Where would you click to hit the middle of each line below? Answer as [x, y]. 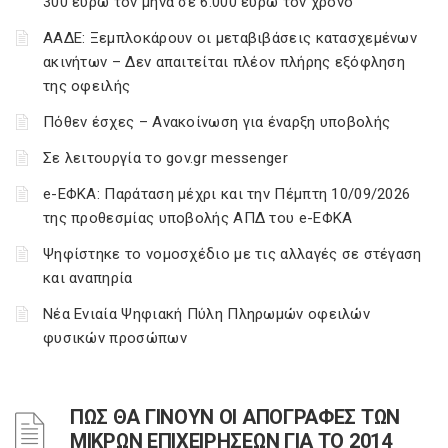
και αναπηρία [88, 278]
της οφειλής [87, 86]
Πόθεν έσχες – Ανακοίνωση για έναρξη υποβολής [217, 122]
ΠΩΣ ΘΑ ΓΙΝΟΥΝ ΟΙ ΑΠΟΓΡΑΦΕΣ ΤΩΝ [235, 417]
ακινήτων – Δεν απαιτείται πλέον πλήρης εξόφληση [224, 62]
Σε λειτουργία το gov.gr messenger [165, 158]
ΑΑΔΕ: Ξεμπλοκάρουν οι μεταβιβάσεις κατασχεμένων [230, 38]
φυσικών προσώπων [115, 338]
